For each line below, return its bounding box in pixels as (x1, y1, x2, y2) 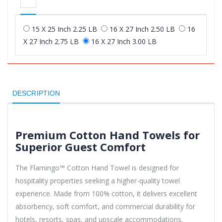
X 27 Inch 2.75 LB (23, 37, 79, 47)
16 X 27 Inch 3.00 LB (91, 37, 157, 47)
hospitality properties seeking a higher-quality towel (15, 176, 180, 186)
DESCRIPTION (12, 89, 60, 98)
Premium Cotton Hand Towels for (15, 127, 200, 143)
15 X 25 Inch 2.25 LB (32, 24, 97, 34)
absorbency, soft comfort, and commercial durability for (15, 202, 195, 212)
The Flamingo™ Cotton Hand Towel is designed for (15, 163, 179, 173)
